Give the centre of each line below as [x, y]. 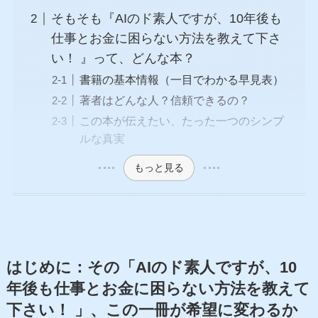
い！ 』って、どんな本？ [123, 59]
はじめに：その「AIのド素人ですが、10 [151, 267]
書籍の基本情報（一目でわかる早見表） [181, 80]
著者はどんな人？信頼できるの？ [164, 100]
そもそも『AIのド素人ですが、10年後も [166, 19]
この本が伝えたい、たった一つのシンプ [181, 121]
